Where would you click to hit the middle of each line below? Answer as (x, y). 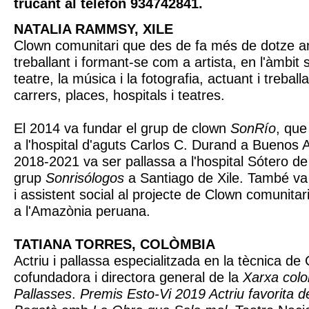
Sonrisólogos (85, 178)
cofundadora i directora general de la (128, 277)
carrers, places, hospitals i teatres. (119, 95)
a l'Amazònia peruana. (82, 211)
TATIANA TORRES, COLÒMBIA (114, 244)
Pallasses (43, 294)
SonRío (253, 128)
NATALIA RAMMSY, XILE (93, 29)
